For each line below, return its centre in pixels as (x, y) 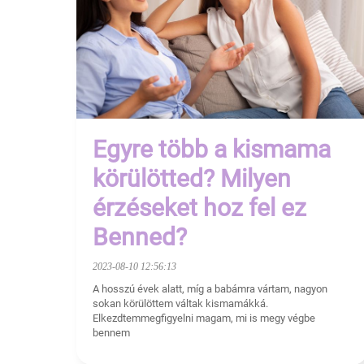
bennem (111, 333)
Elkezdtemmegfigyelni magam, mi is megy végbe (204, 318)
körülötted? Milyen (192, 179)
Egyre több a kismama (212, 149)
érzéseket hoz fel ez (199, 208)
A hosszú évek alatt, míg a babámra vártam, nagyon (210, 289)
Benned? (140, 237)
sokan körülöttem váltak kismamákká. (180, 304)
